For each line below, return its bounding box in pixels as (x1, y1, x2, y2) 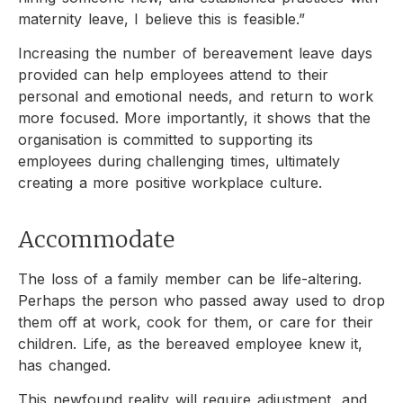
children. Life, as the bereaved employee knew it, (18, 334, 363, 353)
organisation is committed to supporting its (18, 130, 314, 149)
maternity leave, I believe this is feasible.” (18, 9, 305, 28)
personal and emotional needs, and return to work (18, 87, 374, 106)
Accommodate (18, 224, 175, 254)
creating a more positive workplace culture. (18, 174, 323, 193)
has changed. (18, 355, 117, 374)
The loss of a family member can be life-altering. (18, 269, 362, 288)
